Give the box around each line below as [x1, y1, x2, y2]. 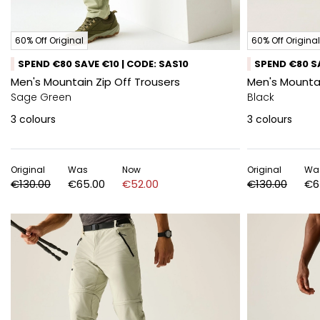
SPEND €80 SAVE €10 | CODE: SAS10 [18, 57, 189, 71]
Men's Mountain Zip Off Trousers [11, 74, 180, 89]
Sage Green [11, 90, 71, 104]
